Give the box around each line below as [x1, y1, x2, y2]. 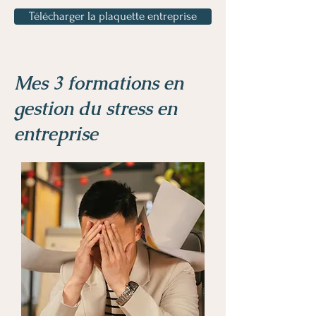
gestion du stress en [14, 97, 177, 121]
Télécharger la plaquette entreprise [29, 10, 197, 23]
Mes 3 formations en [14, 71, 183, 95]
